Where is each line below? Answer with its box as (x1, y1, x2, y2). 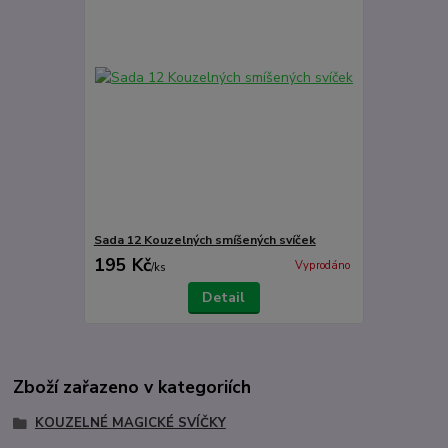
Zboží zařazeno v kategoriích (13, 375, 252, 400)
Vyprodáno (294, 258, 350, 274)
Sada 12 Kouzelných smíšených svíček (93, 232, 316, 249)
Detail (202, 288, 246, 308)
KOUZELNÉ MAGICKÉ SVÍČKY (34, 413, 226, 432)
